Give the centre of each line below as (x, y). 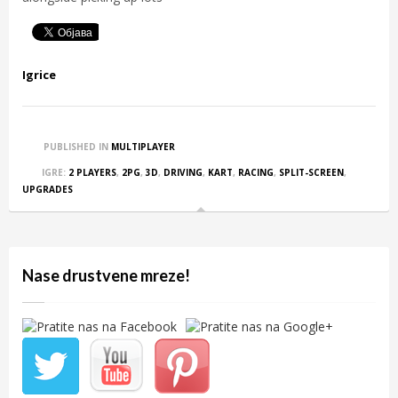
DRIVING (183, 172)
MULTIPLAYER (143, 147)
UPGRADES (48, 189)
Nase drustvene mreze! (106, 275)
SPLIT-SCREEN (311, 172)
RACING (256, 172)
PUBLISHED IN (76, 147)
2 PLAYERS (92, 172)
